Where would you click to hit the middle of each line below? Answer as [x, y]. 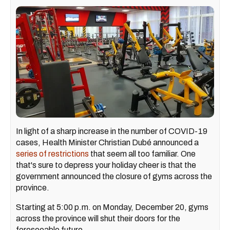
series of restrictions [52, 154]
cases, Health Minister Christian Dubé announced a [107, 142]
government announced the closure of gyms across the [114, 176]
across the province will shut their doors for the [98, 218]
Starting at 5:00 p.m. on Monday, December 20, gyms [112, 207]
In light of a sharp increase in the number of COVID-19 [112, 131]
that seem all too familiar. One [142, 154]
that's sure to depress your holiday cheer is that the [106, 165]
